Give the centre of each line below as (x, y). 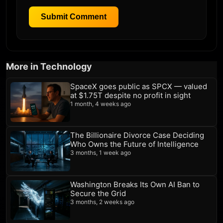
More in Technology (49, 67)
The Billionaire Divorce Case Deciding (137, 135)
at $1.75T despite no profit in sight (130, 96)
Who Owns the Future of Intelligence (134, 144)
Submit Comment (74, 17)
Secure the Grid (98, 193)
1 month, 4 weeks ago (101, 104)
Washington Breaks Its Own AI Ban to (135, 184)
